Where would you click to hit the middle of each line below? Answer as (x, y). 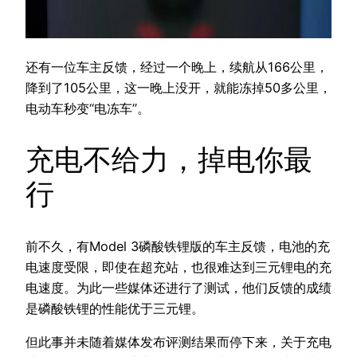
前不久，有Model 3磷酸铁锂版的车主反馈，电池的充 (178, 246)
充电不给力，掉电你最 (169, 160)
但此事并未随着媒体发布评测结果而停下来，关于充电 (178, 341)
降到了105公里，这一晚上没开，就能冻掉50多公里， (178, 88)
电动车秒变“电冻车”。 (88, 109)
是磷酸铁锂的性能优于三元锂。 (115, 308)
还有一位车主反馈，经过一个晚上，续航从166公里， (177, 67)
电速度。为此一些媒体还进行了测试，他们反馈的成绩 (178, 287)
